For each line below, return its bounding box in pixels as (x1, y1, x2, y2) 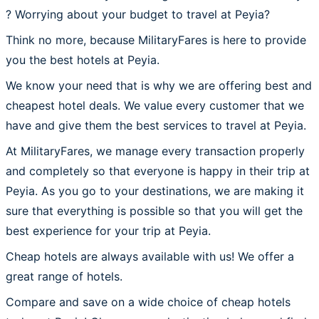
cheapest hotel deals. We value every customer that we (6, 98, 304, 113)
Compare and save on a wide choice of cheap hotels (6, 294, 291, 309)
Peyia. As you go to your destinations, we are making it (6, 183, 304, 198)
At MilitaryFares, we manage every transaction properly (6, 143, 305, 158)
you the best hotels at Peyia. (6, 52, 159, 67)
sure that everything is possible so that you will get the (6, 203, 303, 218)
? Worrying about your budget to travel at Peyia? (6, 6, 270, 21)
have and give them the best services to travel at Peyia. (6, 117, 306, 132)
